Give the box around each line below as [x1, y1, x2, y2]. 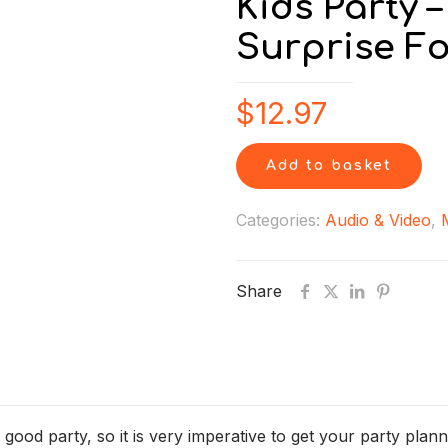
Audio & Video [325, 210, 431, 230]
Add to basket [266, 158, 392, 173]
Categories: [236, 210, 325, 230]
